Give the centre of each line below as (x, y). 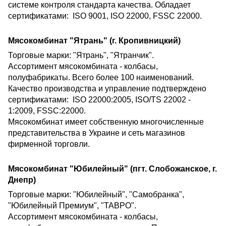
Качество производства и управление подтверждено (107, 89)
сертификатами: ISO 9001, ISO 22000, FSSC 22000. (105, 16)
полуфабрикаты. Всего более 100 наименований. (101, 78)
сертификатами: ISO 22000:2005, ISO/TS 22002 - (99, 100)
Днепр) (22, 180)
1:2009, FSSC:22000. (47, 111)
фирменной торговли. (49, 144)
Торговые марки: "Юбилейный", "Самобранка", (96, 195)
